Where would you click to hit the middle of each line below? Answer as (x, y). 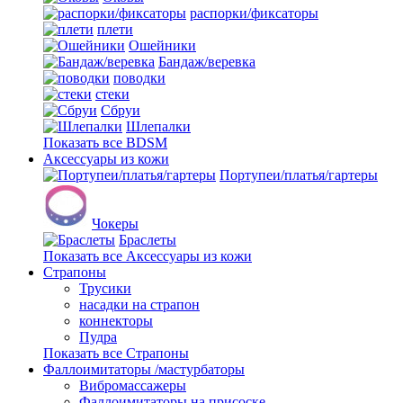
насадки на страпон (139, 304)
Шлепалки (158, 126)
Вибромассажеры (133, 385)
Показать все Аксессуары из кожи (148, 255)
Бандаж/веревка (207, 61)
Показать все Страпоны (116, 353)
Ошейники (162, 45)
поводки (139, 77)
